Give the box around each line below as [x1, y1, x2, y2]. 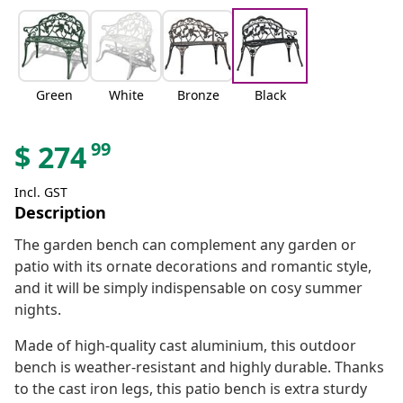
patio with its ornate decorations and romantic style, [14, 256, 372, 277]
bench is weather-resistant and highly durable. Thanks [14, 357, 384, 378]
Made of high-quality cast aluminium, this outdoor [14, 336, 356, 356]
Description [14, 201, 106, 224]
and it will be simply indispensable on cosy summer [14, 278, 363, 299]
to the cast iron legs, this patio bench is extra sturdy [14, 379, 367, 399]
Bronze [176, 86, 219, 104]
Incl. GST [14, 184, 67, 201]
